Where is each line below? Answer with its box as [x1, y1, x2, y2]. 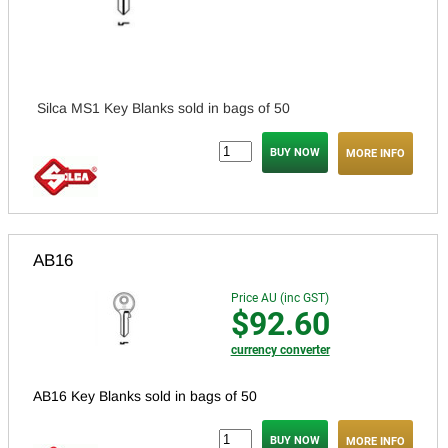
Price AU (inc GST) [230, 291, 329, 306]
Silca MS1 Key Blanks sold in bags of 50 [37, 100, 290, 117]
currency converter [230, 343, 330, 358]
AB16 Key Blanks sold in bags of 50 [33, 388, 257, 405]
